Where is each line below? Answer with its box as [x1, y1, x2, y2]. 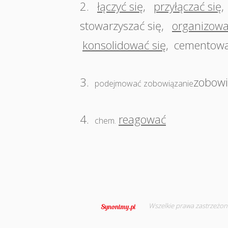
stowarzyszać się [80, 18, 161, 33]
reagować [119, 111, 166, 127]
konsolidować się [82, 37, 166, 52]
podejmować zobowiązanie [95, 78, 193, 89]
